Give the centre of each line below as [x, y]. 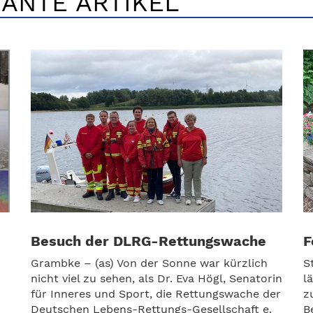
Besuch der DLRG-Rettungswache [148, 241]
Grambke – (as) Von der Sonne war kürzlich [149, 263]
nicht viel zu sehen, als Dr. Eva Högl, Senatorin [156, 278]
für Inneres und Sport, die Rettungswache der [156, 293]
